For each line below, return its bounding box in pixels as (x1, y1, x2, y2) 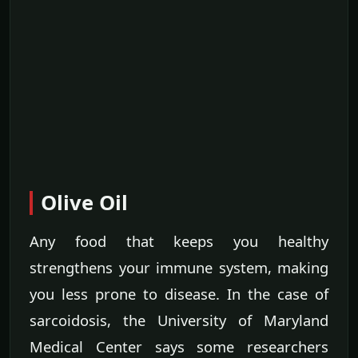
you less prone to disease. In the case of (30, 283, 328, 304)
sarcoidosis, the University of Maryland (30, 309, 328, 330)
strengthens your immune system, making (30, 257, 328, 277)
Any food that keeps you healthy (30, 230, 328, 251)
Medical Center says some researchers (30, 336, 328, 356)
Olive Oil (41, 188, 128, 217)
